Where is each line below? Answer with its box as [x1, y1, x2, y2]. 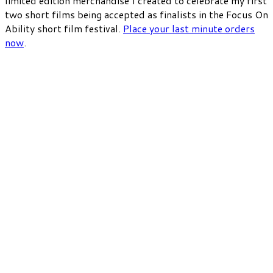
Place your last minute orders [123, 21, 255, 35]
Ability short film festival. [5, 21, 123, 35]
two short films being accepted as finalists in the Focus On [5, 7, 268, 21]
